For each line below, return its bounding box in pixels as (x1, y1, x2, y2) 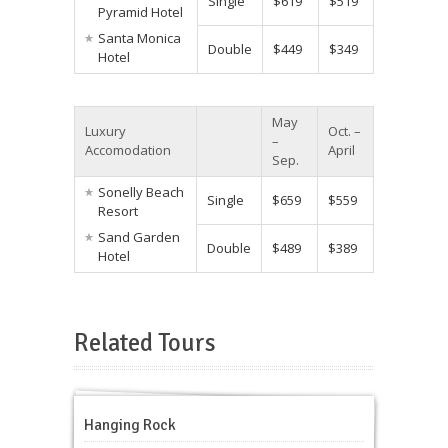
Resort (98, 202, 138, 221)
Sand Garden (98, 227, 180, 246)
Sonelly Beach (98, 183, 184, 202)
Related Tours (74, 328, 216, 359)
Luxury (85, 122, 126, 141)
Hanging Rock (84, 414, 176, 435)
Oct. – (328, 122, 361, 141)
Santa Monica (98, 28, 181, 47)
